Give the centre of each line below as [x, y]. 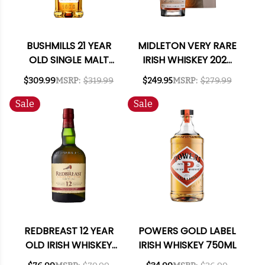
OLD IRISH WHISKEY [69, 245]
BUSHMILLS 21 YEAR [69, 46]
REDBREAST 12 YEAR [69, 231]
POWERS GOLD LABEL [187, 231]
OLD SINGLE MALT [69, 60]
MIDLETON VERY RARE [187, 46]
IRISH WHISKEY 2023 [187, 60]
